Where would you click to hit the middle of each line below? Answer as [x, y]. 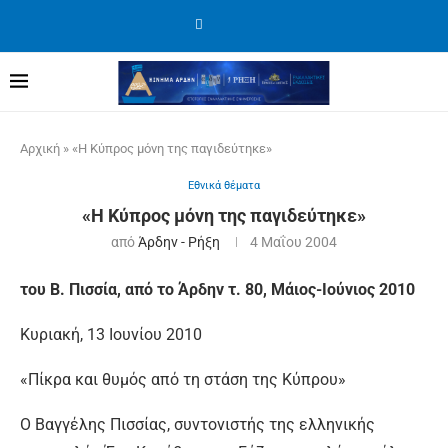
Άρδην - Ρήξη [179, 242]
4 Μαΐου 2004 [293, 242]
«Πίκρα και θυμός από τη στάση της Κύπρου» [183, 379]
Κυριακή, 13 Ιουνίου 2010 [111, 334]
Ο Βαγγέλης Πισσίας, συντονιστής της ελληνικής [197, 424]
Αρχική [40, 148]
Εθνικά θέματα [224, 185]
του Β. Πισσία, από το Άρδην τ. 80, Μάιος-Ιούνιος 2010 [217, 289]
